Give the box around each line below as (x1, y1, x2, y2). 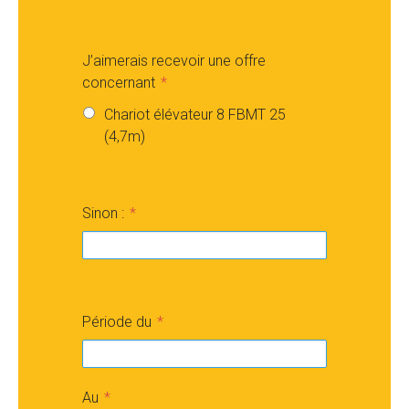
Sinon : (82, 204, 124, 222)
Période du (82, 313, 152, 330)
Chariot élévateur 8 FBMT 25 (104, 106, 286, 123)
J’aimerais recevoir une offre (82, 52, 266, 69)
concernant (82, 74, 155, 91)
